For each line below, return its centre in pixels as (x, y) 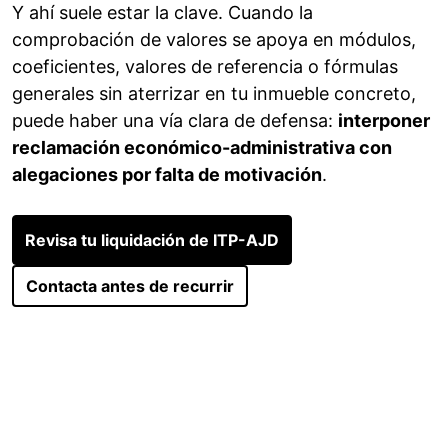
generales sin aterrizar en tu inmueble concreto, (214, 94)
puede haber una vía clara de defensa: (175, 121)
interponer (384, 121)
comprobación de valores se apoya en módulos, (214, 40)
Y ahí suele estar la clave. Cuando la (162, 13)
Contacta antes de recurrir (130, 286)
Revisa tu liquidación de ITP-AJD (152, 240)
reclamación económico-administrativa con (202, 148)
